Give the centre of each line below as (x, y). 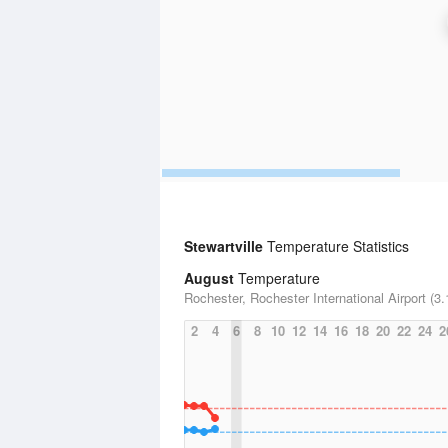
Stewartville (223, 246)
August (209, 278)
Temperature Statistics (336, 246)
